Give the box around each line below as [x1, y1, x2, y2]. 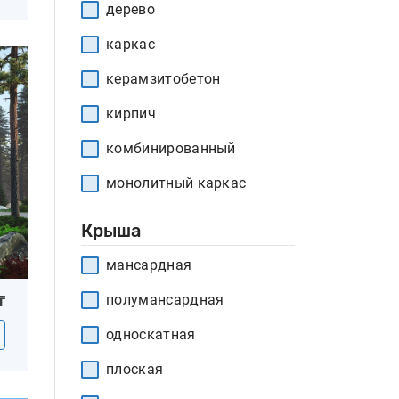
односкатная [106, 326, 196, 343]
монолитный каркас [106, 175, 247, 191]
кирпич [106, 105, 156, 122]
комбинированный [106, 140, 236, 157]
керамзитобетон [106, 70, 221, 87]
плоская [106, 361, 164, 378]
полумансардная [106, 291, 224, 308]
